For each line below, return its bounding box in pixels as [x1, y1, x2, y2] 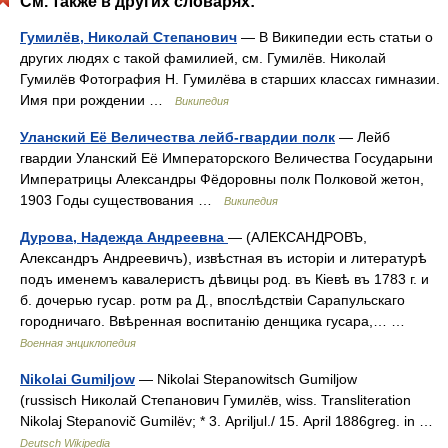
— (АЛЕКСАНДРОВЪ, [228, 229, 367, 245]
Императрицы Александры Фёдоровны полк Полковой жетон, [20, 171, 424, 187]
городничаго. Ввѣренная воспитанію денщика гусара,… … [20, 313, 413, 329]
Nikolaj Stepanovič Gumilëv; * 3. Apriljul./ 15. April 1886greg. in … [20, 413, 441, 429]
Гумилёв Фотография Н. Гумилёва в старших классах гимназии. [20, 71, 440, 87]
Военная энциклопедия [20, 337, 136, 349]
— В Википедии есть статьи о [237, 29, 433, 45]
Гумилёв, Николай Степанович [20, 29, 237, 45]
